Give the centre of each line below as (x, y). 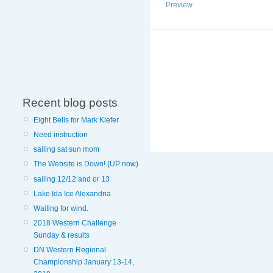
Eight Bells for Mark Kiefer (76, 120)
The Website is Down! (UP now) (86, 164)
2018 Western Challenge (75, 223)
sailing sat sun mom (66, 150)
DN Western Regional (70, 250)
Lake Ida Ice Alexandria (72, 193)
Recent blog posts (70, 102)
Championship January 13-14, (84, 262)
